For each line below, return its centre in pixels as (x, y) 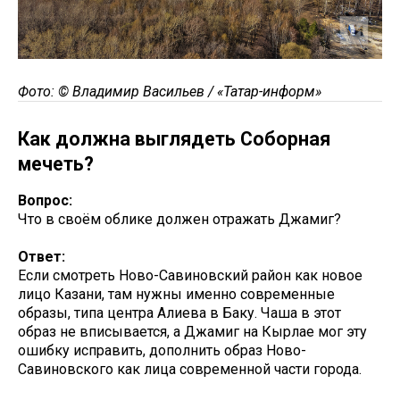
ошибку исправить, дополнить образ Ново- (162, 350)
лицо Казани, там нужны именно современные (176, 294)
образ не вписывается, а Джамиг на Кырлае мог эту (192, 331)
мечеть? (56, 163)
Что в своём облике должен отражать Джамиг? (179, 219)
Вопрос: (47, 200)
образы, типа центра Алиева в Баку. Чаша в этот (179, 312)
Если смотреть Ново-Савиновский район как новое (190, 275)
